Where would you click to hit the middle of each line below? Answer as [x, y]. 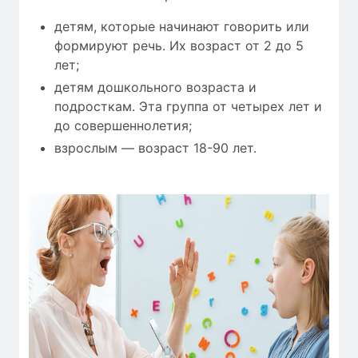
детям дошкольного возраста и [155, 87]
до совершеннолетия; [123, 125]
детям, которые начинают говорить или [182, 26]
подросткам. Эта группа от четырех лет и [188, 106]
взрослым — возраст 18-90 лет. [155, 147]
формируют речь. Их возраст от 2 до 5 [179, 45]
